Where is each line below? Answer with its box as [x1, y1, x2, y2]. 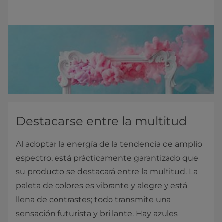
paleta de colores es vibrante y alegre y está [16, 181, 187, 191]
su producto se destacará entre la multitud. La [16, 167, 198, 177]
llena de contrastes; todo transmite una [16, 195, 171, 205]
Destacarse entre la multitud [16, 114, 187, 129]
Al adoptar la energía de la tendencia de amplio [16, 139, 202, 149]
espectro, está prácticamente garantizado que [16, 153, 198, 163]
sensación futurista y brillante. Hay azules [16, 209, 178, 219]
